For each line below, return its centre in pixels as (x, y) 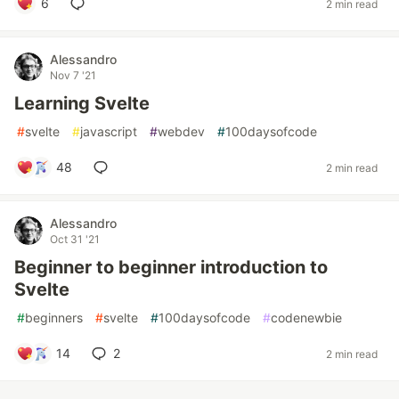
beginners (54, 318)
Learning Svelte (82, 103)
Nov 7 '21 (73, 75)
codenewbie (306, 318)
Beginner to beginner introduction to (171, 267)
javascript (109, 131)
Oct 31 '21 (75, 239)
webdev (181, 131)
